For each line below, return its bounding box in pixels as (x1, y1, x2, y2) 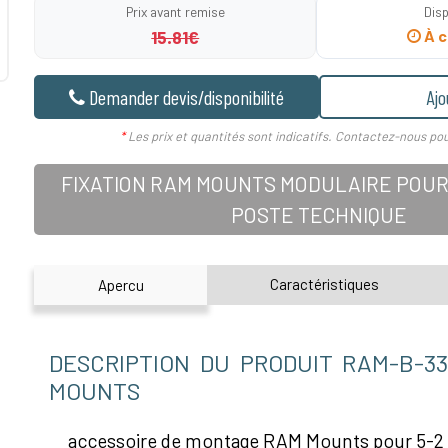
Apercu (97, 276, 144, 295)
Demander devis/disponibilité (89, 85, 285, 110)
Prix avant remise (125, 3, 225, 21)
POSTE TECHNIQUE (230, 202, 407, 228)
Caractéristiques (270, 274, 380, 293)
